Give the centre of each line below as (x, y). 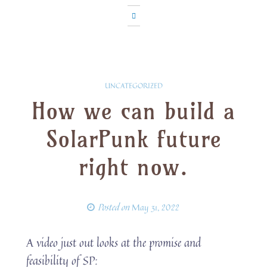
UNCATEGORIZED (133, 86)
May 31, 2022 (156, 207)
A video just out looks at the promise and (114, 243)
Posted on (115, 207)
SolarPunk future (133, 139)
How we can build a (133, 111)
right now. (133, 167)
